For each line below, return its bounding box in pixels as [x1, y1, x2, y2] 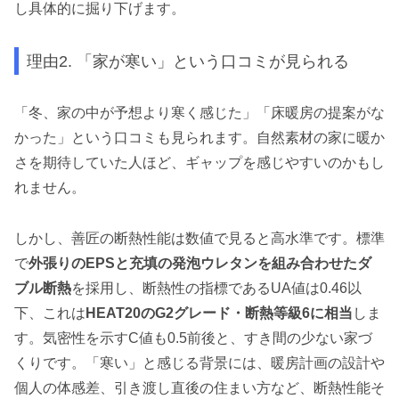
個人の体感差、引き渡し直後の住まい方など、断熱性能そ [14, 380, 385, 396]
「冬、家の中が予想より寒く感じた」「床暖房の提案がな [14, 105, 385, 121]
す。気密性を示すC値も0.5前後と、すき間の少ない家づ [14, 330, 372, 346]
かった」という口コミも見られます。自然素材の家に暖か [14, 130, 385, 146]
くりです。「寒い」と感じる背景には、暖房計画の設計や [14, 355, 385, 371]
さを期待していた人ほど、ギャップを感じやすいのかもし [14, 155, 385, 171]
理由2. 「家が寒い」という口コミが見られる [27, 51, 350, 70]
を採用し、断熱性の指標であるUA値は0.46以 [71, 281, 362, 297]
